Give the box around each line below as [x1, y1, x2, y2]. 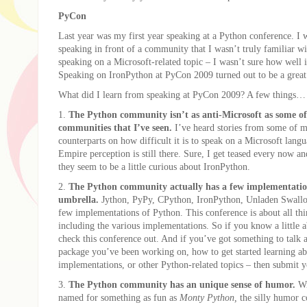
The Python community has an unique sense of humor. [69, 278, 295, 290]
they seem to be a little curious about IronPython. [58, 160, 250, 172]
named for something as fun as [58, 291, 180, 303]
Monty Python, [180, 291, 240, 303]
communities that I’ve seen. [58, 121, 172, 133]
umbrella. [58, 193, 99, 205]
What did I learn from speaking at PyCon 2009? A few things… [58, 88, 306, 100]
